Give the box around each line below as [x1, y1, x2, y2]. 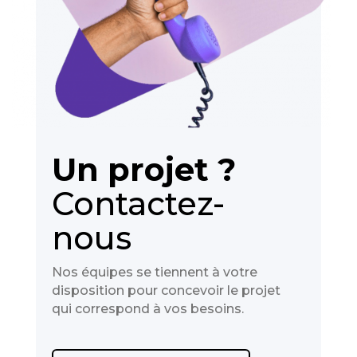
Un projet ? [51, 150, 236, 190]
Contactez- [51, 184, 225, 224]
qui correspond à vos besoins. [51, 301, 244, 317]
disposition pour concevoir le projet [51, 283, 280, 299]
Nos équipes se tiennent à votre [51, 265, 257, 280]
